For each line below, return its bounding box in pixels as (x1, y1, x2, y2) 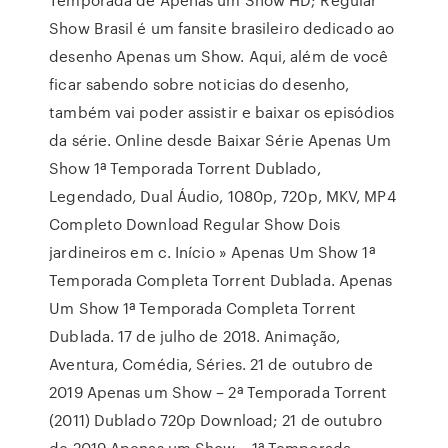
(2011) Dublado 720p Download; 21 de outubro (49, 409, 383, 431)
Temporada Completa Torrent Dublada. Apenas (49, 269, 393, 291)
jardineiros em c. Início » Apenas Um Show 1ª (49, 241, 375, 263)
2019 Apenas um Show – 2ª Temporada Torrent (49, 381, 388, 403)
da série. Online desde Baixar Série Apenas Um (49, 129, 391, 151)
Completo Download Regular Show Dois (49, 213, 340, 235)
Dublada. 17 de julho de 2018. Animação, (49, 325, 341, 347)
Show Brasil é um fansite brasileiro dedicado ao (49, 17, 394, 39)
